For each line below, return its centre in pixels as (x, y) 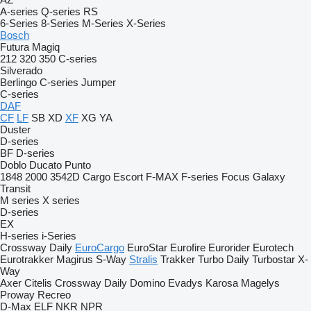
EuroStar (147, 247)
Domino (148, 283)
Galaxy (269, 177)
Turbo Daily (224, 259)
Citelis (38, 283)
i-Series (59, 236)
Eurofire (188, 247)
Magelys (260, 283)
